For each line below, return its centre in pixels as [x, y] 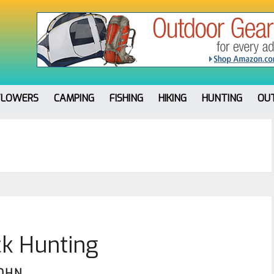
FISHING [126, 98]
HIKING [172, 98]
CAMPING [74, 98]
